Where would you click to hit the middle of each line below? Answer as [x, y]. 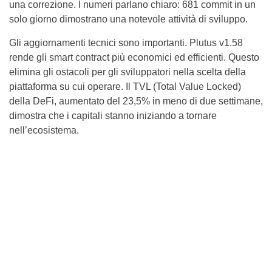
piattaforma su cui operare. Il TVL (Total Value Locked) [125, 86]
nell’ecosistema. [44, 130]
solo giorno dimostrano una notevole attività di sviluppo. [128, 19]
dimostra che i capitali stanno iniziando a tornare [113, 115]
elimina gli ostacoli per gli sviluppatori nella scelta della [127, 72]
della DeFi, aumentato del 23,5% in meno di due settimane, [136, 101]
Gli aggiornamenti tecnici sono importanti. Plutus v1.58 [126, 42]
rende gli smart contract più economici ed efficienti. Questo [134, 57]
